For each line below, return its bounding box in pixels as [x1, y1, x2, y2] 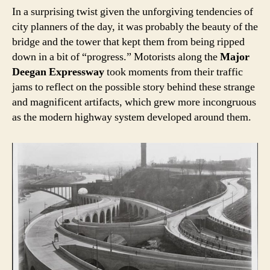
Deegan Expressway [12, 64, 104, 79]
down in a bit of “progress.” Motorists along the [12, 49, 220, 64]
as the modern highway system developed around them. [12, 110, 251, 124]
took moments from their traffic [104, 64, 243, 79]
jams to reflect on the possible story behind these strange [12, 80, 255, 94]
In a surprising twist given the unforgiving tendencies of [12, 4, 253, 19]
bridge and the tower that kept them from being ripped [12, 34, 245, 49]
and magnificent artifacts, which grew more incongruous [12, 95, 256, 109]
